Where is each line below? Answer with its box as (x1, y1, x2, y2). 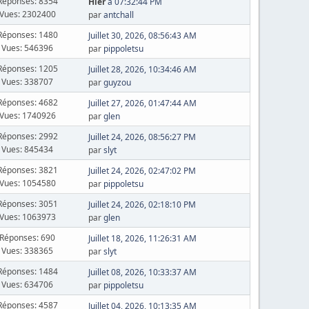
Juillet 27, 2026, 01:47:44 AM (88, 97, 197, 109)
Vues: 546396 (1, 41, 54, 54)
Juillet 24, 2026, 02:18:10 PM (88, 199, 196, 210)
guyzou (103, 77, 131, 88)
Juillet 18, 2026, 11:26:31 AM (88, 232, 197, 244)
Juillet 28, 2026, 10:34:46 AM (88, 63, 197, 75)
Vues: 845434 (1, 143, 54, 155)
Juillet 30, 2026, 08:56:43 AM (88, 30, 197, 41)
